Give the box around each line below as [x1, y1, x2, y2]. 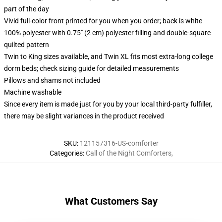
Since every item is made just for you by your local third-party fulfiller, [4, 100, 212, 108]
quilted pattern [4, 41, 49, 49]
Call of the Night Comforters [85, 149, 171, 157]
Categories [49, 149, 83, 157]
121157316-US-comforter [79, 139, 159, 147]
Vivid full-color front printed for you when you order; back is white [4, 17, 202, 25]
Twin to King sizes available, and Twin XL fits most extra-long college [4, 53, 213, 60]
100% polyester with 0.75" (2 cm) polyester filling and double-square [4, 29, 211, 37]
